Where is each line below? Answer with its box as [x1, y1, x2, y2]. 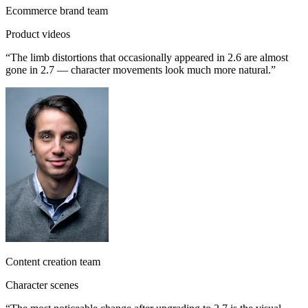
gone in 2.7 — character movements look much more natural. [5, 64, 271, 76]
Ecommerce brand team [5, 5, 108, 17]
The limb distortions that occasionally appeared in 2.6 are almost [10, 52, 288, 64]
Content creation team [5, 256, 100, 268]
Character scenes [5, 279, 78, 291]
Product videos [5, 28, 70, 41]
